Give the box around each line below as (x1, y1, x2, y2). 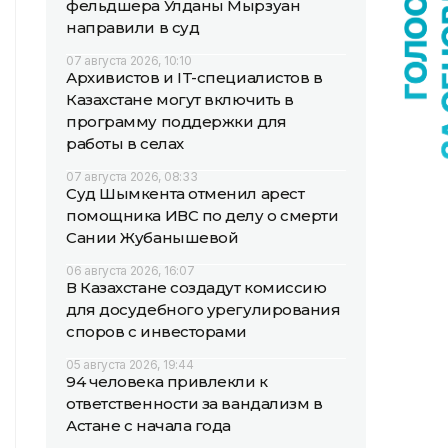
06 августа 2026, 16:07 (66, 263, 195, 278)
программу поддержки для (66, 112, 287, 131)
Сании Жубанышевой (66, 228, 239, 247)
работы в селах (66, 134, 184, 153)
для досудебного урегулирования (66, 300, 341, 319)
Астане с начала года (66, 416, 231, 435)
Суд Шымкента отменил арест (66, 184, 305, 203)
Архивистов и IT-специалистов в (66, 68, 323, 87)
